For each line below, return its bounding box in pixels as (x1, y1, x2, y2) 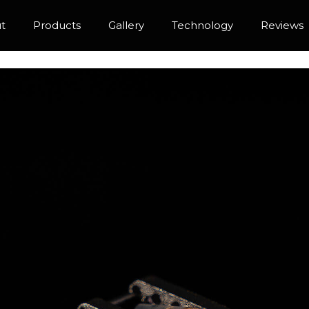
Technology (172, 19, 233, 32)
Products (33, 19, 81, 32)
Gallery (108, 19, 144, 32)
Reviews (261, 19, 303, 32)
